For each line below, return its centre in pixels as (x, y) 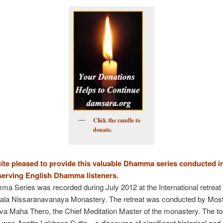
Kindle (106, 22)
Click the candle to (116, 120)
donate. (102, 130)
